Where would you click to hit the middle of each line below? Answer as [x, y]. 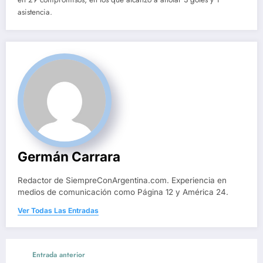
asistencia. [35, 12]
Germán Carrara [69, 156]
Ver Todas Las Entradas [58, 210]
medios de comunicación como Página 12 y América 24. [123, 192]
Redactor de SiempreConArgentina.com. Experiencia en [122, 180]
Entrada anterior [59, 254]
